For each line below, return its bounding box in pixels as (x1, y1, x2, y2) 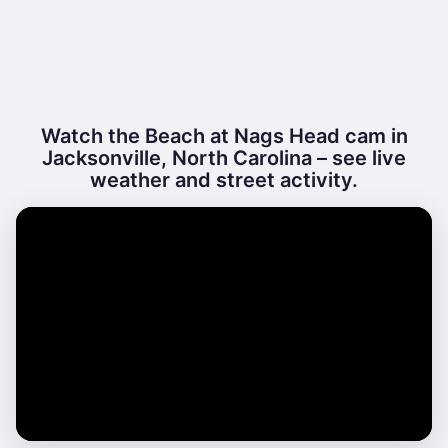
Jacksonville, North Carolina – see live (42, 146, 406, 170)
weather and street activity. (90, 168, 358, 192)
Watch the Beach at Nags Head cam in (40, 124, 408, 148)
